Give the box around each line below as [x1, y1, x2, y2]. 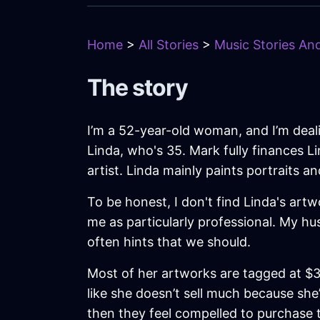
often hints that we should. [87, 234, 251, 250]
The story [87, 74, 189, 102]
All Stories [139, 37, 199, 53]
